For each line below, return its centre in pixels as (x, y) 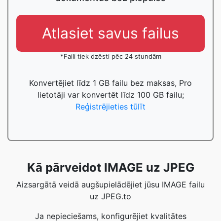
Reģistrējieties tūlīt (110, 107)
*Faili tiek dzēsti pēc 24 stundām (110, 56)
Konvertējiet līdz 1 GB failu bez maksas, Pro (110, 83)
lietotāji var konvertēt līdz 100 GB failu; (110, 95)
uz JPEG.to (110, 196)
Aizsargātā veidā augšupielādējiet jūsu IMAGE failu (110, 184)
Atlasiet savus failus (110, 33)
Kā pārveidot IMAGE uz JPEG (110, 167)
